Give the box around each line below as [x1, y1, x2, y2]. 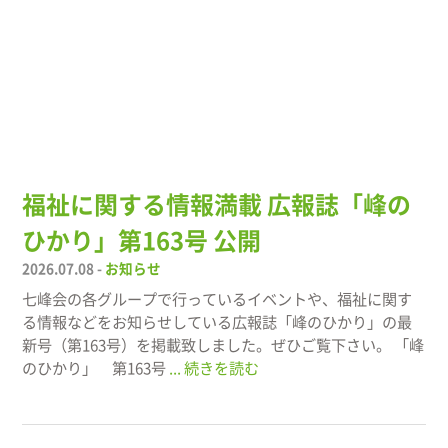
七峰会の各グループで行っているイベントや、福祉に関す [22, 291, 413, 307]
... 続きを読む [169, 360, 260, 376]
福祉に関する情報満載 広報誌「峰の [22, 192, 412, 217]
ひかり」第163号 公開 [22, 228, 262, 253]
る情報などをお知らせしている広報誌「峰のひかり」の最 [22, 314, 413, 330]
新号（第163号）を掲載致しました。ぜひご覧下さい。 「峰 [22, 337, 425, 353]
